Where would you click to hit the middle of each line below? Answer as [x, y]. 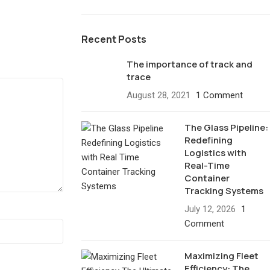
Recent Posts [114, 39]
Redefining [209, 140]
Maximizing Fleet [222, 256]
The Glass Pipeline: [227, 127]
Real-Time [207, 165]
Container [207, 178]
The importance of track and [189, 64]
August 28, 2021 [158, 95]
